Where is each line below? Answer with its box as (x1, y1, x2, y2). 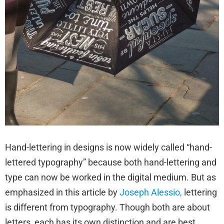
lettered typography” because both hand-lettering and (5, 156, 216, 167)
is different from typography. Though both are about (5, 201, 210, 212)
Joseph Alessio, (119, 186, 182, 197)
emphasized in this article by (5, 186, 119, 197)
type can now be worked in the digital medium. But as (5, 171, 216, 182)
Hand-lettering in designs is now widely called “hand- (5, 141, 212, 152)
